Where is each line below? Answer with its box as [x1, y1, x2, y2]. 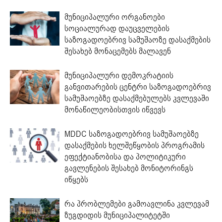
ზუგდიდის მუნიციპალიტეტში [64, 209, 170, 221]
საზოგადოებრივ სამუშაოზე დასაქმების [64, 34, 211, 46]
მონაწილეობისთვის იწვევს [64, 104, 166, 115]
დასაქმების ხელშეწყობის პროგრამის [64, 139, 205, 151]
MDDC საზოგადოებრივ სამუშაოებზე [64, 128, 199, 140]
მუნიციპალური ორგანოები [64, 11, 165, 23]
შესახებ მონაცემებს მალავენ [64, 45, 171, 57]
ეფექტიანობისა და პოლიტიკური [64, 151, 186, 163]
